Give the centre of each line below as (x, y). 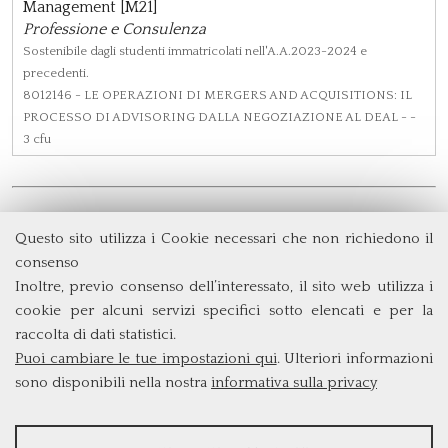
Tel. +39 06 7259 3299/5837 (224, 350)
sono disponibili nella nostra (113, 382)
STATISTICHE (72, 432)
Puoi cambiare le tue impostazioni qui (146, 358)
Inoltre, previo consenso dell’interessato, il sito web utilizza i (224, 286)
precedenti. (56, 73)
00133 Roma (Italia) (224, 328)
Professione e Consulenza (114, 29)
